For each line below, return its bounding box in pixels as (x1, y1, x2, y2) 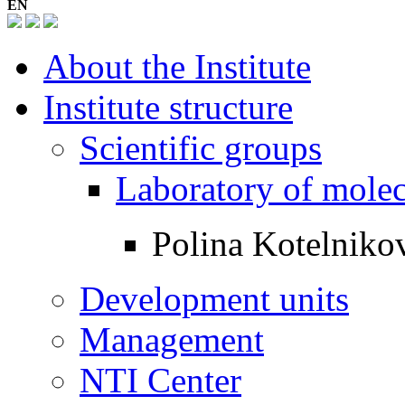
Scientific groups (80, 127, 322, 167)
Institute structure (43, 87, 293, 127)
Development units (80, 278, 349, 318)
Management (80, 319, 264, 359)
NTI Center (80, 360, 241, 400)
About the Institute (43, 46, 311, 86)
